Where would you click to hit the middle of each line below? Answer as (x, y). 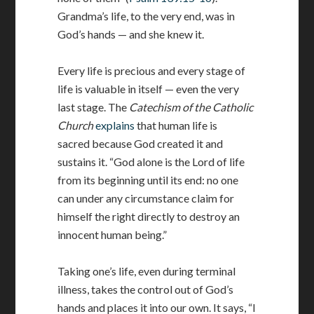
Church (76, 125)
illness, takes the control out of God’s (146, 289)
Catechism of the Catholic (191, 107)
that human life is (176, 125)
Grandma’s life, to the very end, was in (146, 16)
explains (115, 125)
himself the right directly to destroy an (149, 216)
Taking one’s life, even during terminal (147, 271)
